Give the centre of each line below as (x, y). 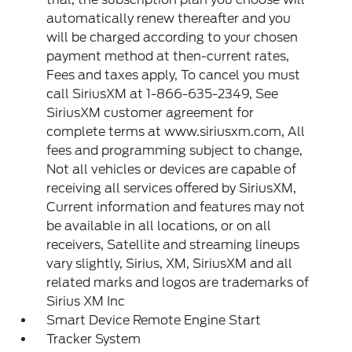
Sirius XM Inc (86, 301)
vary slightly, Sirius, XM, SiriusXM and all (170, 264)
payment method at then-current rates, (168, 56)
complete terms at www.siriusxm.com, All (176, 132)
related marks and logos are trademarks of (178, 282)
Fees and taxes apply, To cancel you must (174, 75)
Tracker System (94, 339)
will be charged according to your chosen (172, 37)
